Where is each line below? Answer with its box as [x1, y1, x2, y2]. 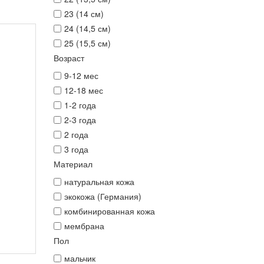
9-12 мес [64, 70, 98, 81]
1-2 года [64, 99, 96, 111]
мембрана [64, 220, 104, 232]
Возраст [53, 52, 84, 64]
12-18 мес [64, 84, 103, 96]
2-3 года [64, 114, 96, 126]
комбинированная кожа [64, 205, 155, 217]
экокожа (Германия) [64, 190, 141, 202]
